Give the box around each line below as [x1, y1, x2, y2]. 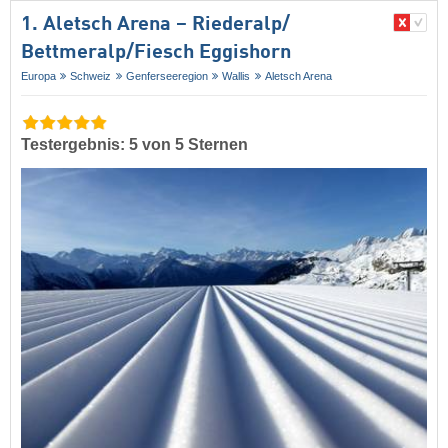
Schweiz [70, 69, 112, 82]
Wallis [222, 69, 251, 82]
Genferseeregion [125, 69, 208, 82]
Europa [21, 69, 56, 82]
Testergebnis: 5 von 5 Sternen [21, 136, 248, 154]
